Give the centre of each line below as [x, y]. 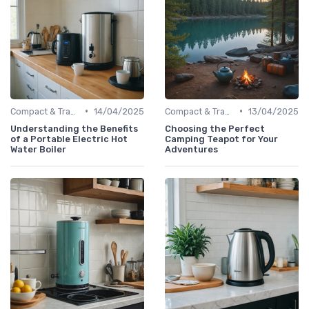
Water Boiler [38, 149]
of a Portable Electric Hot [69, 139]
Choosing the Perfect [215, 128]
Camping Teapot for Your [221, 139]
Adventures [191, 149]
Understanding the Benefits [74, 128]
